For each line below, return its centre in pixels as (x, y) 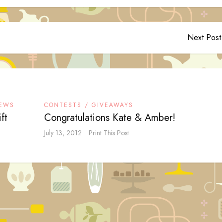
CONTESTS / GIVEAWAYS (89, 105)
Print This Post (109, 133)
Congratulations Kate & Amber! (110, 118)
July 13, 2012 (63, 133)
